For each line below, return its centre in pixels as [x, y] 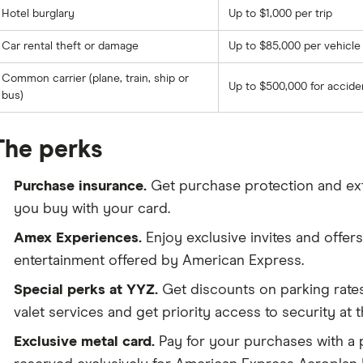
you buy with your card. [92, 209]
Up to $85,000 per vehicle [294, 46]
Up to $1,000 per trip [280, 14]
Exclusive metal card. [84, 342]
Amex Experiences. [77, 238]
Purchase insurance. [80, 186]
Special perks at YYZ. [85, 290]
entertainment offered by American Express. [158, 261]
